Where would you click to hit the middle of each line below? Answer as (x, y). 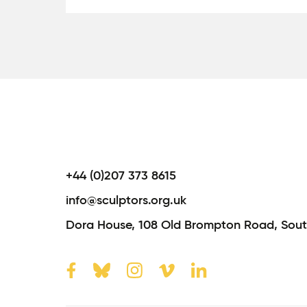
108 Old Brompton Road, (210, 226)
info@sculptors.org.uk (126, 201)
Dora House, (102, 226)
